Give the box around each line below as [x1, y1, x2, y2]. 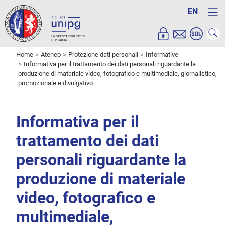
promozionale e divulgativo [18, 79, 93, 87]
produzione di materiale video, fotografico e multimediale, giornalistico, [18, 70, 217, 78]
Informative [146, 51, 178, 59]
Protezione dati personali [68, 51, 138, 59]
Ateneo [41, 51, 61, 59]
